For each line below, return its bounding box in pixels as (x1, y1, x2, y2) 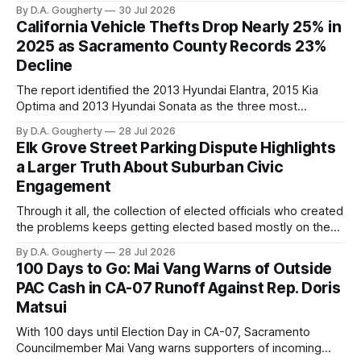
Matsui (16, 298, 67, 317)
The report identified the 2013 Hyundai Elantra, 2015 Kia (16, 83, 318, 98)
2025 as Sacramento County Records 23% (16, 37, 328, 56)
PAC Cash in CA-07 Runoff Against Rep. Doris (16, 279, 341, 298)
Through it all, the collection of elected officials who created (16, 204, 343, 219)
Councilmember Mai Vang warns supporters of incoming (16, 341, 322, 356)
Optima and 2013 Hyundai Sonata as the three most (16, 99, 297, 114)
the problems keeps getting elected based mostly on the (16, 220, 330, 235)
